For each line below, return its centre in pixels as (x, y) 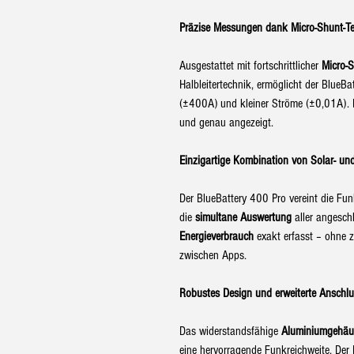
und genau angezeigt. (226, 123)
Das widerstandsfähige (230, 331)
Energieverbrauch (217, 237)
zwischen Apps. (213, 256)
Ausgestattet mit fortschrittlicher (250, 66)
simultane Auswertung (243, 218)
